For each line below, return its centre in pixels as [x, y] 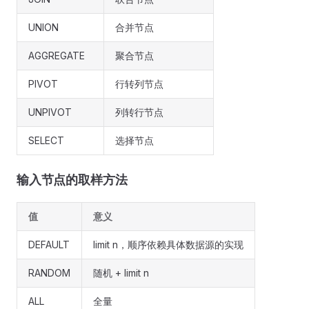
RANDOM [49, 273]
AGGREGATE [57, 56]
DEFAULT [49, 245]
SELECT [46, 140]
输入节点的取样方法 [72, 180]
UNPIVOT [50, 112]
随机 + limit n [121, 273]
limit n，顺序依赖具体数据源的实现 [168, 245]
